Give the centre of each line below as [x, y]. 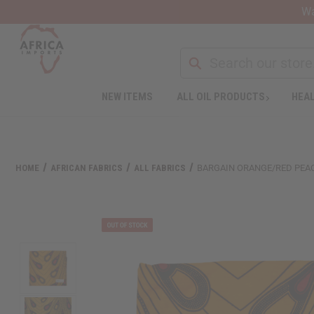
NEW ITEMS [127, 96]
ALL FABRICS [160, 168]
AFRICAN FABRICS [87, 168]
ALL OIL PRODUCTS [220, 96]
